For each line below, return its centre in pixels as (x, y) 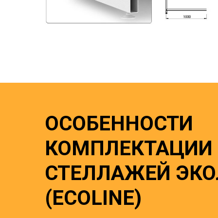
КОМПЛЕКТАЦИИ (129, 148)
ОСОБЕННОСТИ (119, 123)
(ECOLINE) (93, 198)
